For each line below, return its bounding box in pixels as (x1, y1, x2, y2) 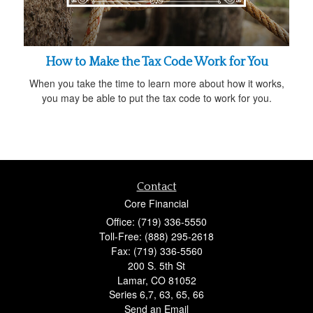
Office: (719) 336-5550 (106, 214, 207, 228)
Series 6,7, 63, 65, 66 (109, 286, 204, 301)
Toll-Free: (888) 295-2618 (99, 228, 214, 243)
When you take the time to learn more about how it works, (29, 75, 284, 90)
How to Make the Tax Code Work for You (45, 54, 268, 69)
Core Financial (124, 196, 189, 210)
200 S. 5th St (128, 258, 185, 272)
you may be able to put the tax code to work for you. (41, 90, 272, 105)
